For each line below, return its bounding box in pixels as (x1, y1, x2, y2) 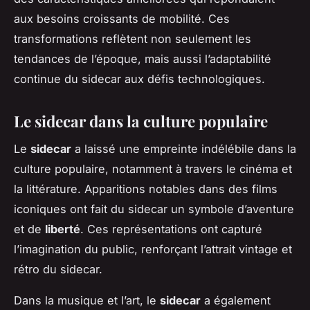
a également (201, 293, 271, 308)
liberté (45, 222, 80, 237)
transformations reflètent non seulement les (14, 31, 251, 46)
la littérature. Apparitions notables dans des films (14, 182, 277, 197)
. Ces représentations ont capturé (80, 222, 262, 237)
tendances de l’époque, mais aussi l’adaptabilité (14, 51, 271, 66)
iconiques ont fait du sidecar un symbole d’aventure (14, 202, 294, 217)
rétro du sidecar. (14, 262, 102, 277)
